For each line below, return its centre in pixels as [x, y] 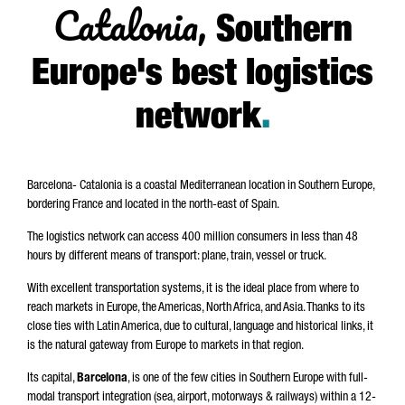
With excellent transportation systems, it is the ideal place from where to [193, 289]
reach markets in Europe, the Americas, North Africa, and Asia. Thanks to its [196, 308]
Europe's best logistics [202, 76]
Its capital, [52, 379]
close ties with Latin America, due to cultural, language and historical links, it [200, 327]
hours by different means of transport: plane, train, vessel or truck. [177, 257]
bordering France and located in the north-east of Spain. [153, 205]
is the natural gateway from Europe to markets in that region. [165, 346]
